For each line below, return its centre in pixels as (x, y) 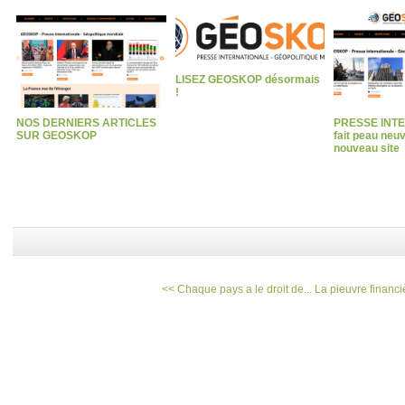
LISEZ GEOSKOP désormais (247, 79)
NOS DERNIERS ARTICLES (86, 122)
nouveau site (367, 148)
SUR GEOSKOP (57, 135)
